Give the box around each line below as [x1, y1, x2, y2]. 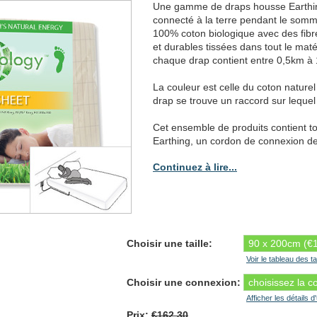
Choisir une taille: [127, 238, 212, 249]
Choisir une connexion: [127, 277, 241, 288]
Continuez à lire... [153, 161, 237, 173]
